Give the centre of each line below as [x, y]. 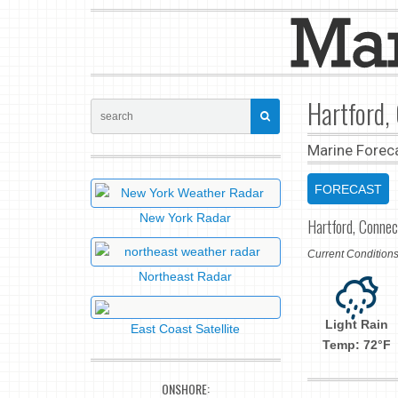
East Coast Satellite [186, 329]
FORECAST [348, 189]
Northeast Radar [186, 276]
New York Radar [186, 218]
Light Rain [357, 324]
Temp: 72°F [357, 344]
